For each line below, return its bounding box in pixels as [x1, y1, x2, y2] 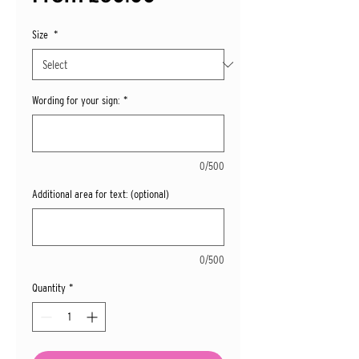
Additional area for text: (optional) [32, 188, 169, 201]
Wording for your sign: [32, 94, 120, 107]
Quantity [32, 281, 66, 295]
